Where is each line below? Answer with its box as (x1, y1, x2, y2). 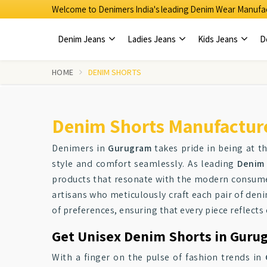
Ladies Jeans (128, 33, 178, 45)
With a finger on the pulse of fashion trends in (52, 251, 265, 263)
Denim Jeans (58, 33, 107, 45)
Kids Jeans (198, 33, 240, 45)
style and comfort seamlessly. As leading (52, 157, 237, 170)
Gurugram (108, 142, 151, 154)
